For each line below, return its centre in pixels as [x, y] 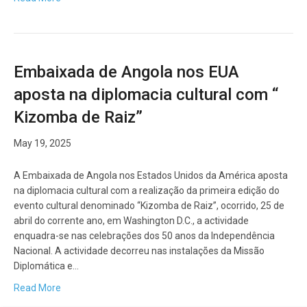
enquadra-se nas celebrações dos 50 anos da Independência [144, 236]
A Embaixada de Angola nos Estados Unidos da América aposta [151, 176]
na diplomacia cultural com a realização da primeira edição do [147, 191]
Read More [37, 288]
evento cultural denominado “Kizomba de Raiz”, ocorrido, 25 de [149, 206]
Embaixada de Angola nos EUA [126, 72]
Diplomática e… [46, 266]
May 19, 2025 [42, 144]
